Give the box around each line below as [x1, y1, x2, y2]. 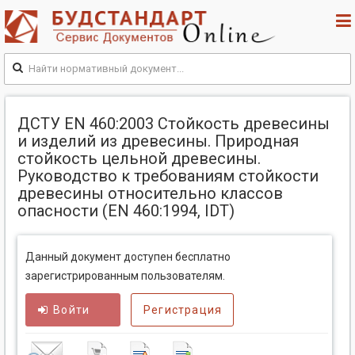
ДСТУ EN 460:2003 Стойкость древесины [17, 114, 330, 134]
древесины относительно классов [17, 184, 283, 204]
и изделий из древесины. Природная [17, 132, 299, 151]
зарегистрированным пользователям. [25, 269, 225, 283]
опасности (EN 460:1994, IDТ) [17, 201, 235, 221]
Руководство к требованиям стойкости [17, 166, 319, 186]
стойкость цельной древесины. [17, 149, 261, 169]
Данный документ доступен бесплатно [25, 250, 231, 264]
